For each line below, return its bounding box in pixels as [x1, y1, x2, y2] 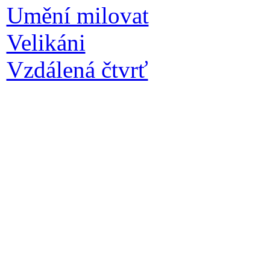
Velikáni [6, 29, 86, 55]
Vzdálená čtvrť [6, 56, 148, 83]
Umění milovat [6, 2, 149, 28]
